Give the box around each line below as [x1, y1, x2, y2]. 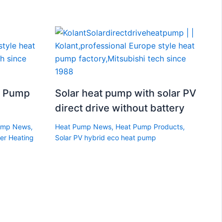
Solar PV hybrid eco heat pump [55, 133, 156, 142]
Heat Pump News [55, 122, 111, 131]
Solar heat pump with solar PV [55, 87, 196, 99]
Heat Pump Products [115, 122, 183, 131]
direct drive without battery [55, 102, 184, 114]
